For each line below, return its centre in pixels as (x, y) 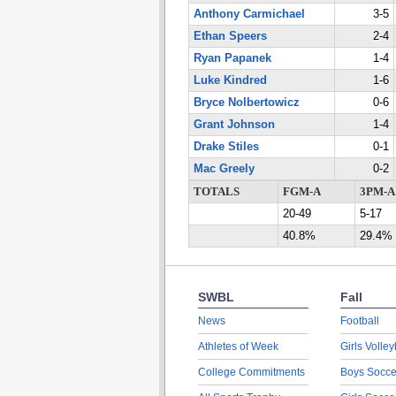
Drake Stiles (226, 147)
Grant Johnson (234, 125)
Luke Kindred (230, 80)
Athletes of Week (238, 346)
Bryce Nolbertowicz (246, 103)
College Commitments (251, 372)
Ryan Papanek (232, 58)
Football (359, 321)
